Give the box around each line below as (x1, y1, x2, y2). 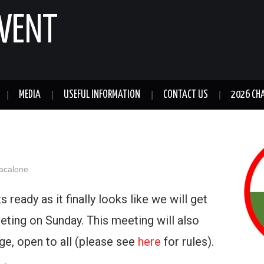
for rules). (161, 235, 214, 249)
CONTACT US (163, 90, 208, 100)
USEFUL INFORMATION (64, 90, 140, 100)
